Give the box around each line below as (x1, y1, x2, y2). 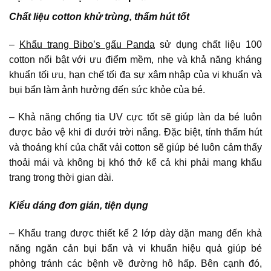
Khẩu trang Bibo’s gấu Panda (19, 39, 155, 50)
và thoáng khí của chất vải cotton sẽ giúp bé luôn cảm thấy (9, 142, 262, 153)
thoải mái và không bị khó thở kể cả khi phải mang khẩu (9, 157, 262, 168)
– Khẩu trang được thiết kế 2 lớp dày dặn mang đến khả (9, 227, 262, 238)
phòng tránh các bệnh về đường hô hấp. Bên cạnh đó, (9, 258, 262, 269)
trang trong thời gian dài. (9, 172, 114, 183)
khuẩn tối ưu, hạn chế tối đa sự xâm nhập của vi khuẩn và (9, 69, 262, 80)
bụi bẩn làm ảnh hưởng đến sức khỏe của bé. (9, 84, 205, 95)
